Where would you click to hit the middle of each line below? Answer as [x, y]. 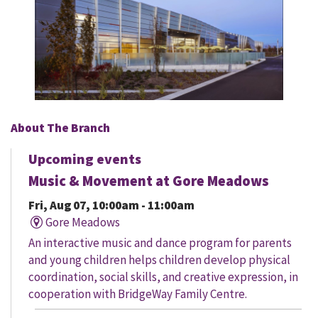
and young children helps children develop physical [159, 260]
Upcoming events [85, 159]
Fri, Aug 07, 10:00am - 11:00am [111, 205]
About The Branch [60, 128]
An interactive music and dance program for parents [160, 243]
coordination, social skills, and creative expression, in [163, 277]
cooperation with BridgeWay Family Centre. [138, 294]
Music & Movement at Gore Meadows [149, 181]
